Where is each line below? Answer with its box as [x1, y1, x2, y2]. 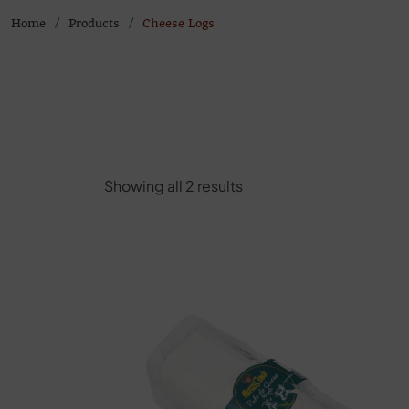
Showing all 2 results [104, 176, 243, 195]
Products [68, 16, 120, 30]
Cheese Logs [142, 16, 215, 30]
